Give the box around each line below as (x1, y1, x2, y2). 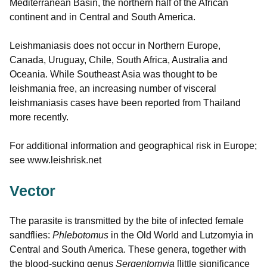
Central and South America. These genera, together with (10, 244, 246, 255)
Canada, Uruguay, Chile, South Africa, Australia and (10, 55, 228, 66)
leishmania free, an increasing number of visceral (10, 83, 216, 94)
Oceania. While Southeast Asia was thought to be (10, 69, 218, 80)
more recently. (10, 112, 69, 123)
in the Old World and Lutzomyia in (108, 230, 253, 241)
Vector (10, 182, 55, 200)
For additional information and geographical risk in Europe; (10, 141, 257, 151)
